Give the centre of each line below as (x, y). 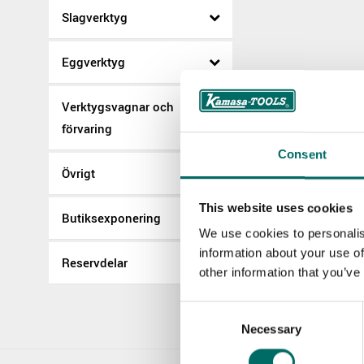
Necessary (271, 329)
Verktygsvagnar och (118, 106)
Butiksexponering (111, 218)
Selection (204, 330)
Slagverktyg (95, 17)
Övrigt (78, 173)
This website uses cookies (275, 208)
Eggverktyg (93, 62)
